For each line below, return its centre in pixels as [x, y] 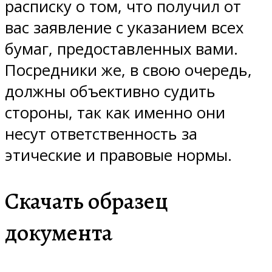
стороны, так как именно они [115, 113]
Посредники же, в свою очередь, [128, 70]
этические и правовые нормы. [118, 155]
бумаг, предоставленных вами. [121, 49]
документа [59, 233]
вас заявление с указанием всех [124, 28]
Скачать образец [87, 201]
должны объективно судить [110, 92]
